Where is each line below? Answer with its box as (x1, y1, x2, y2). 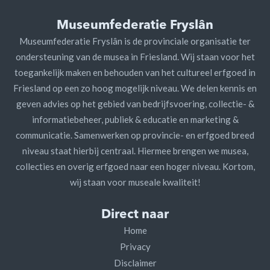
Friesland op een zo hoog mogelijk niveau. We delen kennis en (13, 83, 257, 93)
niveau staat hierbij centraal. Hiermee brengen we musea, (22, 145, 248, 156)
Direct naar (101, 209, 169, 221)
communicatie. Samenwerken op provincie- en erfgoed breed (16, 130, 254, 140)
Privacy (119, 241, 151, 252)
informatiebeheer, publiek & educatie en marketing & (31, 114, 239, 125)
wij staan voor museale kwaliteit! (69, 177, 201, 187)
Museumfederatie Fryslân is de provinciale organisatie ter (19, 36, 251, 46)
